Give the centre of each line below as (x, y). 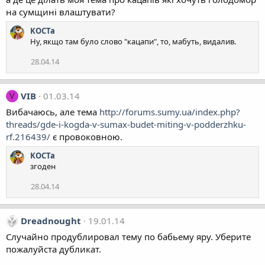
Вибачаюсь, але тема (53, 112)
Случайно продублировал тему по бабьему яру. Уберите (128, 237)
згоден (43, 166)
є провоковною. (86, 137)
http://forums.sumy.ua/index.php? (170, 112)
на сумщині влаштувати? (61, 12)
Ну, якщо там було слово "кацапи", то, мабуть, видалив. (133, 41)
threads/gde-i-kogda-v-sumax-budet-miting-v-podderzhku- (126, 124)
